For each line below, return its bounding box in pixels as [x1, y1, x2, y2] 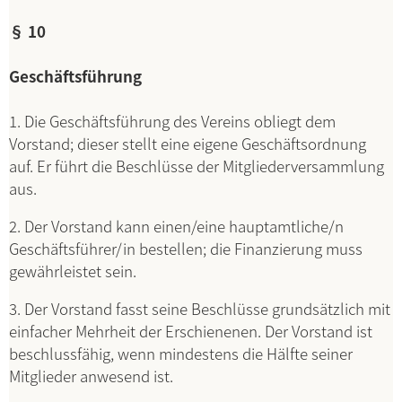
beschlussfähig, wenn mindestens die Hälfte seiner [9, 342, 353, 364]
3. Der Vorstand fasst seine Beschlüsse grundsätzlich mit [9, 297, 390, 319]
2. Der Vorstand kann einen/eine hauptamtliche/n [9, 214, 344, 237]
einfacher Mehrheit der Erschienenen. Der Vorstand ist [9, 319, 372, 342]
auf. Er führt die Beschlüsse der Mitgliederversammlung [9, 154, 384, 177]
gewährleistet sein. [9, 259, 136, 282]
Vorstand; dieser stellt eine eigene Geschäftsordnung [9, 132, 366, 154]
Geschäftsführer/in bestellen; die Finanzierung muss [9, 237, 363, 259]
